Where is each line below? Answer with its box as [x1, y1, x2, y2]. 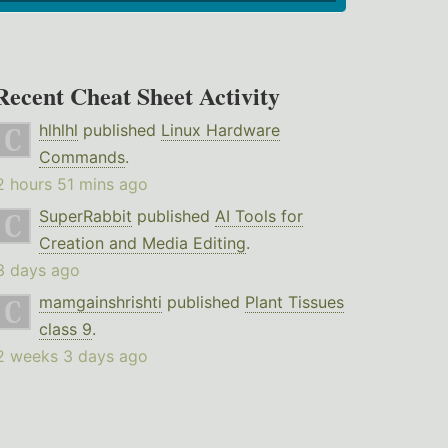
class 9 [38, 319, 92, 340]
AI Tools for [214, 206, 303, 227]
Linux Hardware [160, 120, 280, 141]
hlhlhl [38, 120, 78, 141]
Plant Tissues [244, 292, 344, 313]
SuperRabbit [38, 206, 132, 227]
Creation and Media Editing [38, 233, 246, 254]
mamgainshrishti [38, 292, 162, 313]
